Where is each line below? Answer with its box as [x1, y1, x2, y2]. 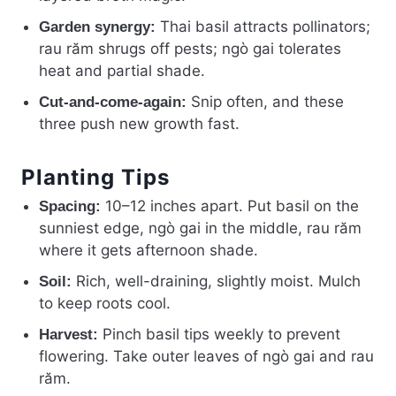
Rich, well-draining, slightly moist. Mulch [72, 272, 361, 291]
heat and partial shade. [39, 62, 205, 80]
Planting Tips [21, 164, 170, 191]
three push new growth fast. [39, 115, 240, 133]
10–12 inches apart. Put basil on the [101, 197, 359, 216]
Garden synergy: [39, 19, 156, 36]
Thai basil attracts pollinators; [156, 18, 370, 36]
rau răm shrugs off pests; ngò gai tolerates [39, 40, 341, 58]
